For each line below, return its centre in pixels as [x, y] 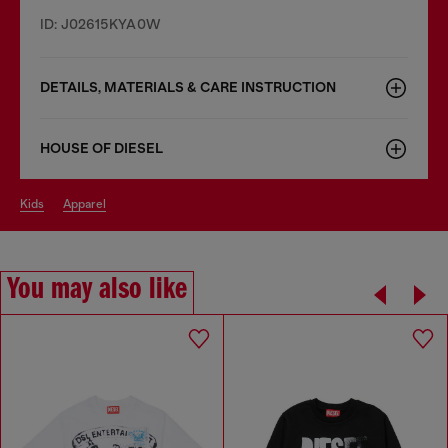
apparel [88, 203]
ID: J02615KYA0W [100, 23]
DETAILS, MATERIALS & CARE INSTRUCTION [188, 87]
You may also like [97, 289]
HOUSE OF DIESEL [101, 148]
